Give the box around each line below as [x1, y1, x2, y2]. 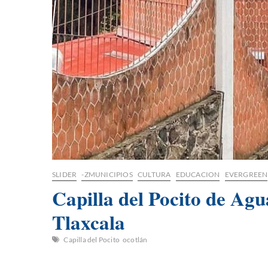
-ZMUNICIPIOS [81, 170, 133, 179]
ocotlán [123, 235, 148, 245]
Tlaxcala [52, 208, 125, 237]
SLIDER [52, 170, 77, 179]
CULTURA [138, 170, 171, 179]
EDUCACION [175, 170, 220, 179]
